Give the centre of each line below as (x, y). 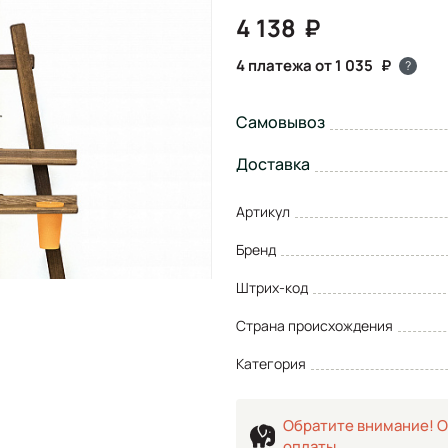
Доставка (273, 163)
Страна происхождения (314, 325)
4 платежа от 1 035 (304, 65)
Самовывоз (280, 121)
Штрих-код (272, 287)
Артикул (263, 211)
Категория (271, 363)
